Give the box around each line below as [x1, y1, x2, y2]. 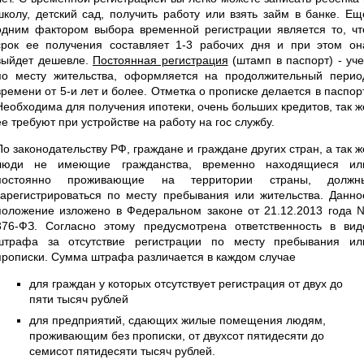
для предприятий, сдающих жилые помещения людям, [29, 313, 326, 327]
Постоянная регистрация [93, 53, 228, 67]
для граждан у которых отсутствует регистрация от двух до [29, 276, 343, 290]
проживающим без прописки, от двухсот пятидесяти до [29, 328, 324, 342]
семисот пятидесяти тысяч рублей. [29, 344, 215, 357]
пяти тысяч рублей [29, 292, 128, 305]
